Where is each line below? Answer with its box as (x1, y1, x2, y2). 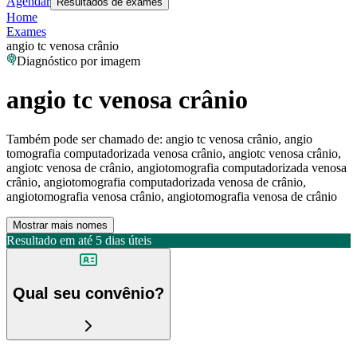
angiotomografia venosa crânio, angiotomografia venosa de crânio (6, 189, 337, 203)
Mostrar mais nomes (13, 218, 108, 231)
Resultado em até (6, 233, 92, 247)
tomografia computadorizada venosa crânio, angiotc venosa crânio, (6, 146, 341, 160)
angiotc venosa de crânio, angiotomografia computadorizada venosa (6, 160, 347, 175)
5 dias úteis (96, 233, 151, 247)
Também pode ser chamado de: (6, 131, 163, 146)
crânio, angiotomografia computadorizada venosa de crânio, (6, 175, 306, 189)
